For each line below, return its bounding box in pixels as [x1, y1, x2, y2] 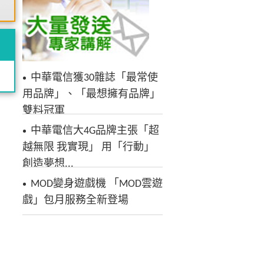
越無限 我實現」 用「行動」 [22, 141, 154, 153]
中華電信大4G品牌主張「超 [31, 125, 159, 137]
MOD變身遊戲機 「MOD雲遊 [31, 178, 163, 190]
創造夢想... [22, 158, 74, 170]
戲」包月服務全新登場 [22, 194, 128, 206]
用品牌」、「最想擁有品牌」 [22, 88, 160, 100]
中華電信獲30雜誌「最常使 [31, 72, 158, 84]
